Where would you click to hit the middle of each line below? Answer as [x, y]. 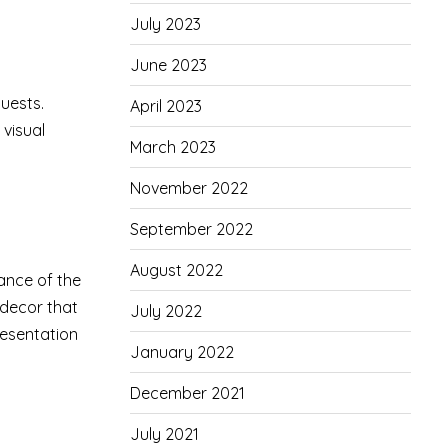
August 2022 [176, 270]
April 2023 [165, 106]
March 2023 [172, 147]
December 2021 [187, 393]
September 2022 [191, 229]
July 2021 [164, 434]
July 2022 [165, 311]
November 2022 [188, 188]
